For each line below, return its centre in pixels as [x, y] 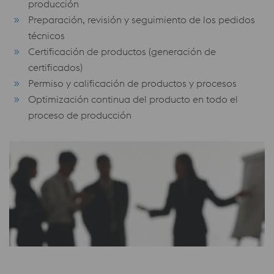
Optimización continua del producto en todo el [133, 99]
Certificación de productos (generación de [122, 51]
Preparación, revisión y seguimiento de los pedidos [142, 20]
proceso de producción [80, 115]
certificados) [55, 67]
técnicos [46, 35]
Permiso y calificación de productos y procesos [132, 83]
